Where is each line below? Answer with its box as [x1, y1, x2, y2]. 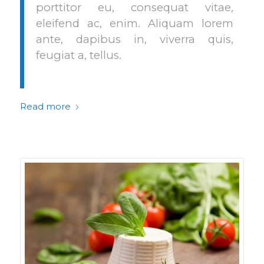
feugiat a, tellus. [35, 48, 121, 62]
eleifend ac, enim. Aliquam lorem [35, 16, 233, 31]
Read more [19, 101, 71, 112]
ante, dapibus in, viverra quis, [35, 32, 233, 47]
